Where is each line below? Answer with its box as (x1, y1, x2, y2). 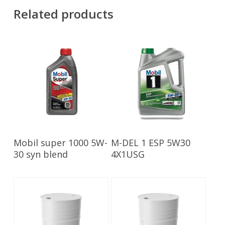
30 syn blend (13, 148, 68, 161)
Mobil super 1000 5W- (13, 137, 107, 149)
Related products (13, 6, 114, 23)
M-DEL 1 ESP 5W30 (111, 137, 191, 149)
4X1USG (111, 148, 145, 161)
